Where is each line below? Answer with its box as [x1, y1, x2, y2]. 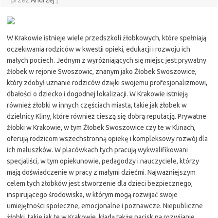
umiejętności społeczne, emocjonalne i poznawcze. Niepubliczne [7, 202, 203, 210]
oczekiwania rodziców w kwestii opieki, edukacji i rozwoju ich [7, 45, 190, 53]
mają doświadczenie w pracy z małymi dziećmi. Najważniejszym [7, 168, 196, 176]
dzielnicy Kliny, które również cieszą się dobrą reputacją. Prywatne [7, 112, 206, 120]
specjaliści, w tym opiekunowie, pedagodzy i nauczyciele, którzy [7, 157, 199, 165]
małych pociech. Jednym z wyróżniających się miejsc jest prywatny [7, 56, 206, 64]
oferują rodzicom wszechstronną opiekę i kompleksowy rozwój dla [7, 135, 208, 143]
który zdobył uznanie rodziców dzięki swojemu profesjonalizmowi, [7, 79, 207, 87]
